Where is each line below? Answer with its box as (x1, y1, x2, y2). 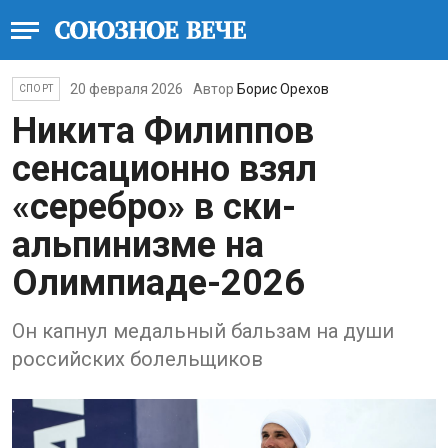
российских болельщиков (12, 347, 263, 371)
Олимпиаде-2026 (12, 262, 305, 304)
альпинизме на (12, 224, 264, 266)
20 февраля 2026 (70, 81, 183, 97)
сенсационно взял (12, 148, 317, 190)
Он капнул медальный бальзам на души (12, 319, 394, 343)
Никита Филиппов (12, 110, 314, 152)
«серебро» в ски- (12, 186, 296, 228)
